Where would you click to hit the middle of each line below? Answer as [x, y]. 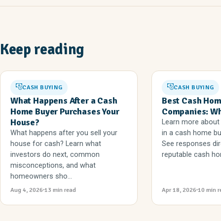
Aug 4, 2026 [27, 190]
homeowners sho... [41, 176]
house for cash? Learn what [56, 144]
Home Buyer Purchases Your [65, 111]
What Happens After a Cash [64, 100]
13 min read [60, 190]
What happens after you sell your [64, 133]
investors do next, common [55, 154]
